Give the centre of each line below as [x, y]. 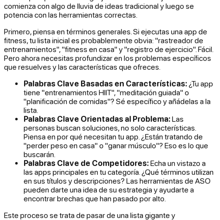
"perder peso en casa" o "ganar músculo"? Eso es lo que [116, 145]
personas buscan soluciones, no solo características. [110, 127]
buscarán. [40, 154]
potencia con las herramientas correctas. [71, 14]
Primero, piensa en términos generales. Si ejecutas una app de [106, 31]
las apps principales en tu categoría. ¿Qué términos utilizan [119, 172]
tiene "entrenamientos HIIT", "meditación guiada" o [106, 92]
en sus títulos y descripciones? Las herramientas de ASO [117, 180]
